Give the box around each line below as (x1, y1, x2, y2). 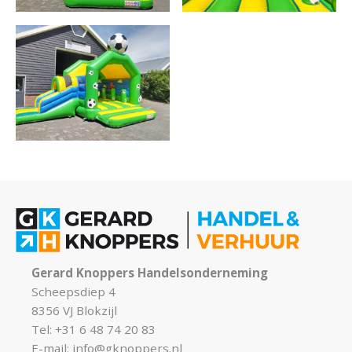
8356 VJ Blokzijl (31, 302, 117, 318)
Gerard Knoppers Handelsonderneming (31, 264, 268, 280)
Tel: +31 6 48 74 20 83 (31, 321, 156, 337)
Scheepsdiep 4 (31, 283, 115, 299)
